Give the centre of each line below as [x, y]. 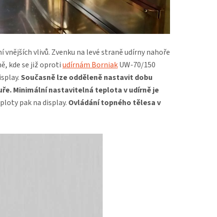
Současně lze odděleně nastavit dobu [86, 78]
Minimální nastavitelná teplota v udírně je [86, 90]
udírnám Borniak [90, 65]
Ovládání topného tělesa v [115, 103]
